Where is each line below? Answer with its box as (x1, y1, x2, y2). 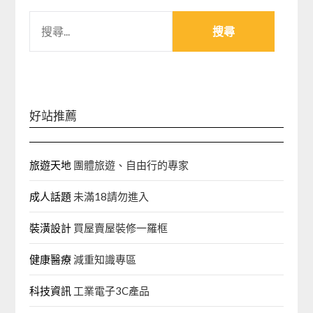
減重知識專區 (71, 253, 137, 265)
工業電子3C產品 (71, 284, 150, 297)
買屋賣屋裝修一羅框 (71, 221, 168, 234)
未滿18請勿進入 (71, 190, 150, 203)
